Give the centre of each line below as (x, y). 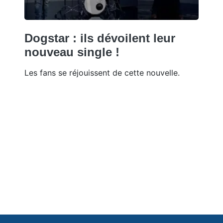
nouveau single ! (72, 52)
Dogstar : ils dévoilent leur (100, 38)
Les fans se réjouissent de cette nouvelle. (102, 72)
